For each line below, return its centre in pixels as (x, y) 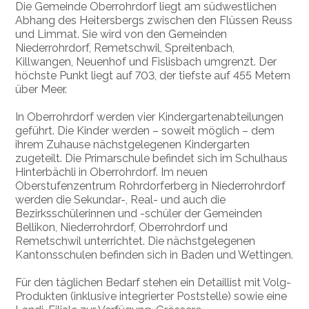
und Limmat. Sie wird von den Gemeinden (121, 34)
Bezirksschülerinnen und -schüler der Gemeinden (139, 214)
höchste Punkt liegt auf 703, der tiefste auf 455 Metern (153, 76)
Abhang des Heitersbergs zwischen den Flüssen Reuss (154, 21)
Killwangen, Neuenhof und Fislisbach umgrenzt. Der (146, 62)
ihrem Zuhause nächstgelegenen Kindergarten (133, 145)
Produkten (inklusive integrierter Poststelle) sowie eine (151, 297)
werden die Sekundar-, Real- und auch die (121, 200)
